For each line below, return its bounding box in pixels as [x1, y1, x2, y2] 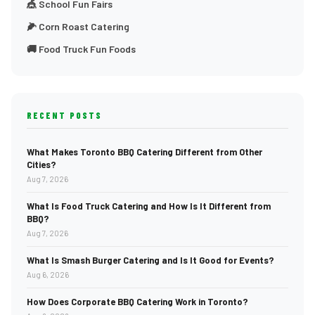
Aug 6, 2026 [27, 270, 69, 279]
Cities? [27, 159, 56, 170]
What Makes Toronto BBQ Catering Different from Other [27, 146, 262, 157]
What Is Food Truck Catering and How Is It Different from [27, 200, 271, 212]
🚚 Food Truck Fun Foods [27, 43, 136, 55]
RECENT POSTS [27, 110, 102, 121]
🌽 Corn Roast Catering [27, 20, 129, 32]
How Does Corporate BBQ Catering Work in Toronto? [27, 296, 248, 307]
